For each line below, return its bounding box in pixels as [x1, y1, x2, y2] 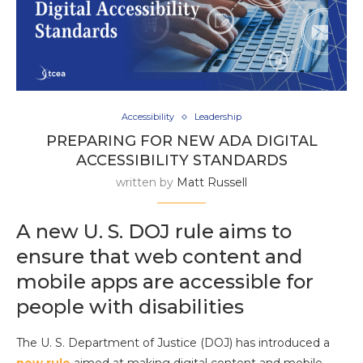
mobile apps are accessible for [16, 270, 314, 294]
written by [116, 175, 177, 190]
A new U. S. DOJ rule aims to [16, 220, 292, 244]
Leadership [194, 111, 241, 123]
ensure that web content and [16, 245, 302, 269]
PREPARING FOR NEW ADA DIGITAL [45, 132, 318, 151]
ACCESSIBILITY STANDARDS [75, 152, 288, 170]
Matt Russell [177, 175, 247, 190]
